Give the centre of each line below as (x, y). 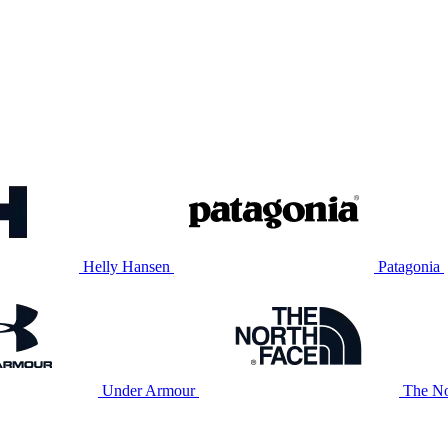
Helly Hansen (126, 266)
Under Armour (148, 390)
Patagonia (409, 266)
